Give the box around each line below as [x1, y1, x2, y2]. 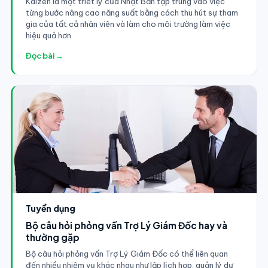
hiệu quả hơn [25, 30, 71, 40]
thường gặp [25, 231, 80, 243]
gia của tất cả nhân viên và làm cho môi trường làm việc [25, 19, 230, 29]
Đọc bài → [25, 50, 63, 60]
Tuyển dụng [25, 202, 75, 214]
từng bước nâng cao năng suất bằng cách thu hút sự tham [25, 7, 238, 17]
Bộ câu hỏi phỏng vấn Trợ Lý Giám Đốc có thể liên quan [25, 248, 228, 258]
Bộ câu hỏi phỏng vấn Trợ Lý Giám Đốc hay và [25, 219, 227, 231]
